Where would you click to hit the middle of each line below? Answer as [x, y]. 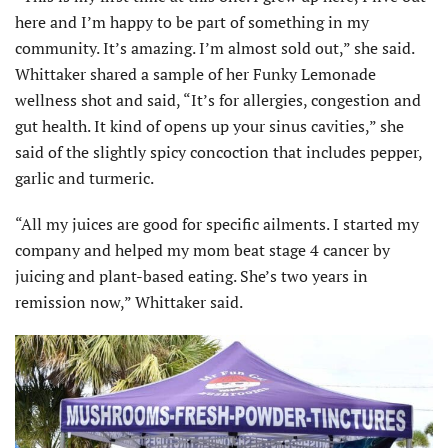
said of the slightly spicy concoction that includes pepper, [218, 151]
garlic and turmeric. [84, 177]
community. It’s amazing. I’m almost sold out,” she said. [215, 47]
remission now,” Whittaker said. [129, 301]
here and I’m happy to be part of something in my [192, 21]
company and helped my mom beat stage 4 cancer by [202, 249]
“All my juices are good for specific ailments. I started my [217, 223]
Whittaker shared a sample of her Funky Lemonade [195, 73]
